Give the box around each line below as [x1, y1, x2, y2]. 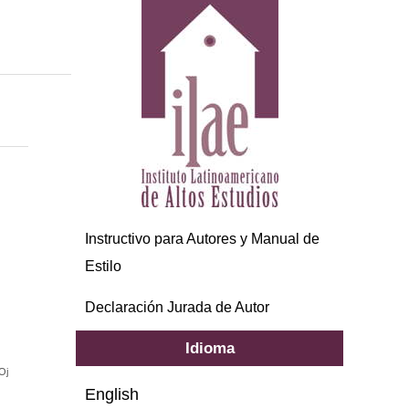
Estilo [85, 257, 122, 274]
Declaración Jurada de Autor [85, 299, 270, 315]
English [85, 384, 140, 404]
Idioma [184, 338, 235, 357]
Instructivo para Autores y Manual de [85, 230, 320, 246]
